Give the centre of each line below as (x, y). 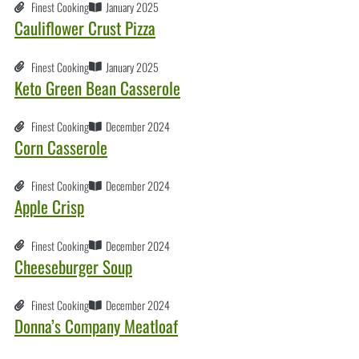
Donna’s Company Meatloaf (96, 326)
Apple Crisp (49, 207)
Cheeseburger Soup (73, 266)
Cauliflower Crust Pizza (85, 28)
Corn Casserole (61, 147)
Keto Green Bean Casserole (97, 87)
